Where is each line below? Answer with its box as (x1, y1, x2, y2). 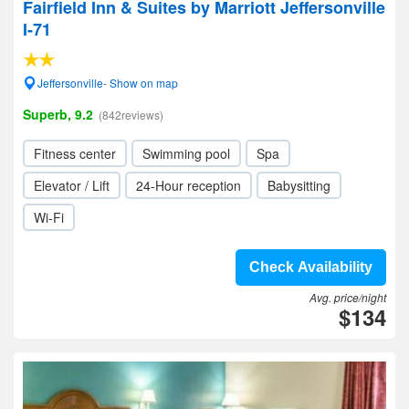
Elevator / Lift (34, 176, 110, 194)
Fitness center (34, 144, 116, 163)
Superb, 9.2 (23, 105, 93, 123)
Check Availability (249, 259, 372, 275)
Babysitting (267, 176, 330, 194)
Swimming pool (142, 144, 230, 163)
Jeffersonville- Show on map (37, 75, 178, 90)
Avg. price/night (309, 289, 386, 305)
